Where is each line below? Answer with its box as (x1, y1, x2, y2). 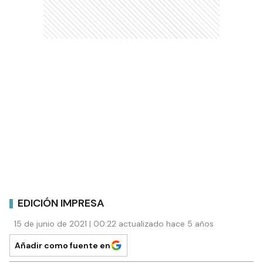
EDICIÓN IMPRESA (18, 195, 104, 210)
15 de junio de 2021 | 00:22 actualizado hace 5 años (14, 218, 214, 230)
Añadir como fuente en (15, 240, 110, 251)
